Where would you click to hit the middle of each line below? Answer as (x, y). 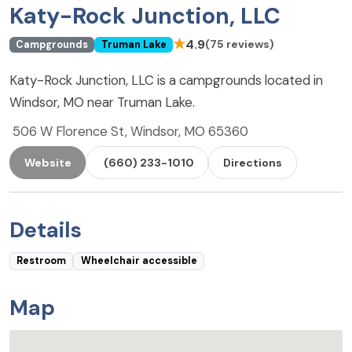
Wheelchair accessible (139, 261)
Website (48, 162)
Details (46, 229)
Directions (252, 162)
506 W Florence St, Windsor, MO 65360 (130, 132)
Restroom (42, 261)
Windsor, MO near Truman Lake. (102, 103)
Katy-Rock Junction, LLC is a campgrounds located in (166, 81)
